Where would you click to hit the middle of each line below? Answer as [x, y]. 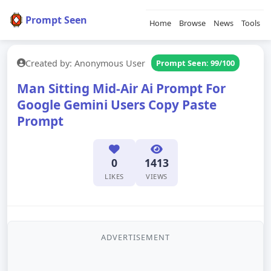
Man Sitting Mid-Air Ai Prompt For [121, 88]
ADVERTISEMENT [135, 237]
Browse [193, 23]
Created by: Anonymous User [85, 63]
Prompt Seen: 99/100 [195, 63]
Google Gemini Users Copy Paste [117, 105]
